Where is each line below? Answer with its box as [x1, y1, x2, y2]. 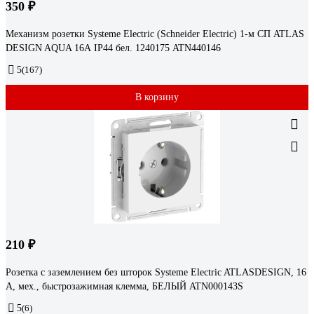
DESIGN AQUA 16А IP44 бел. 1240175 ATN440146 [6, 43, 221, 54]
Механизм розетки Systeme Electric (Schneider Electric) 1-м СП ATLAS [6, 29, 304, 40]
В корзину [135, 92, 179, 103]
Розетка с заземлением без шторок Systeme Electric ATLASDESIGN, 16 [6, 267, 306, 278]
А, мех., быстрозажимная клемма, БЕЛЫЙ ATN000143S [6, 281, 243, 292]
